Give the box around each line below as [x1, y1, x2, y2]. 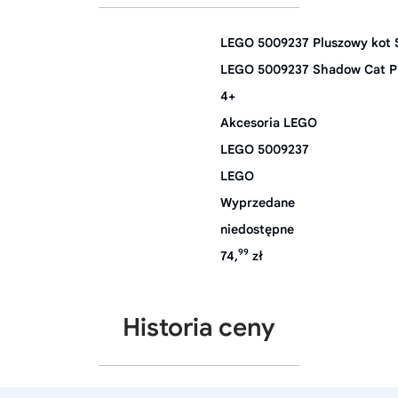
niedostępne [220, 220, 294, 237]
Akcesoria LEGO [220, 114, 317, 131]
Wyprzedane [220, 194, 295, 211]
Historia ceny [123, 311, 275, 343]
